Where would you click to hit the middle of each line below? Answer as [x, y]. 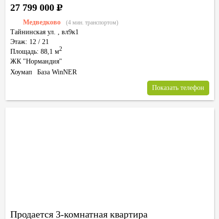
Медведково [42, 22]
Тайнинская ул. [33, 32]
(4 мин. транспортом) [92, 22]
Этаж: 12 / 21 [30, 42]
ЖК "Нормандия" [36, 61]
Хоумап [21, 72]
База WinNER [57, 72]
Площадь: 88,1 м [35, 52]
